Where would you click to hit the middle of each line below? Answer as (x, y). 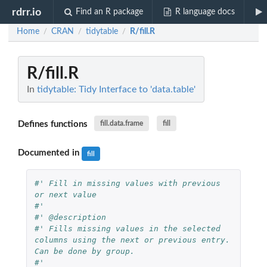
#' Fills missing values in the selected (127, 228)
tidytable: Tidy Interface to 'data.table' (116, 89)
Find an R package (110, 12)
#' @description (70, 217)
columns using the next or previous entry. (132, 240)
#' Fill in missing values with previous (127, 183)
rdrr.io (27, 12)
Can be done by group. (84, 251)
